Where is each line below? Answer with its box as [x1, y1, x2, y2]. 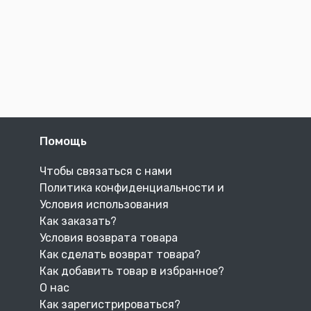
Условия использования [40, 197, 169, 211]
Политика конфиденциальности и [40, 180, 224, 194]
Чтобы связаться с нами [40, 164, 172, 178]
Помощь [40, 133, 87, 148]
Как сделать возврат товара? [40, 247, 201, 261]
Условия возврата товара [40, 230, 178, 244]
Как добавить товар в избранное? [40, 264, 224, 278]
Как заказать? [40, 214, 117, 228]
